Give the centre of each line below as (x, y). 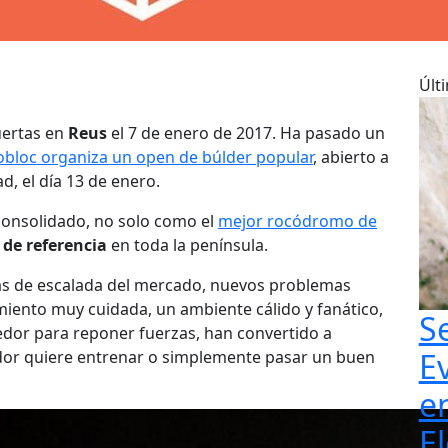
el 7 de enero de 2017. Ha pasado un (246, 132)
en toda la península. (187, 244)
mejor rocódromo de (297, 220)
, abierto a (351, 156)
